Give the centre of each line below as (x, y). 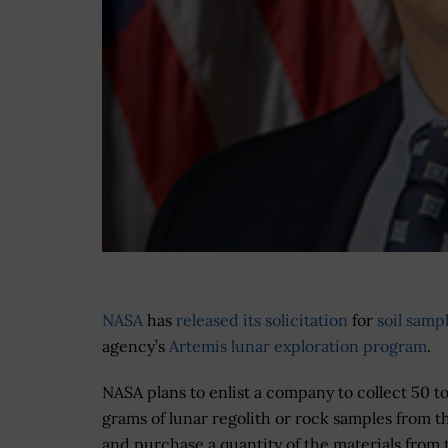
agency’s (135, 346)
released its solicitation (262, 320)
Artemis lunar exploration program (298, 346)
